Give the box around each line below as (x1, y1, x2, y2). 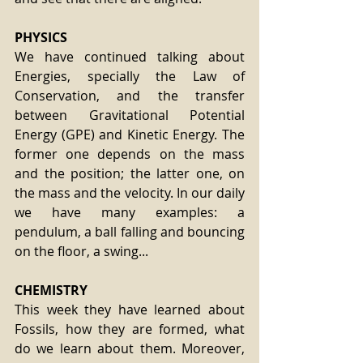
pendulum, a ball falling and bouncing (15, 223, 245, 241)
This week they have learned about (15, 301, 245, 318)
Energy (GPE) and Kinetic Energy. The (15, 126, 245, 143)
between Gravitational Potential (15, 106, 245, 124)
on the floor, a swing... (15, 242, 148, 260)
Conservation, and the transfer (15, 87, 245, 105)
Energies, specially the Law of (15, 67, 245, 85)
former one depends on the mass (15, 145, 245, 163)
